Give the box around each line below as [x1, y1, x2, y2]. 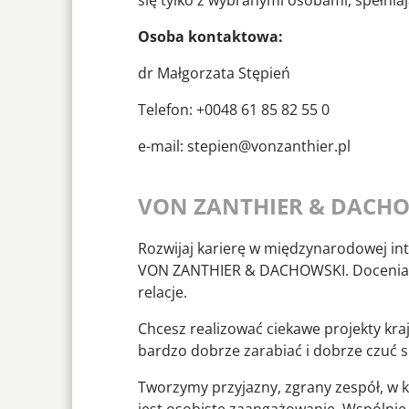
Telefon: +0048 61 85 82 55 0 [138, 100, 330, 121]
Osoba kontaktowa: [138, 26, 283, 47]
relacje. [138, 282, 187, 303]
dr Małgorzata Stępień [138, 63, 290, 84]
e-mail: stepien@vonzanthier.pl [138, 136, 351, 157]
